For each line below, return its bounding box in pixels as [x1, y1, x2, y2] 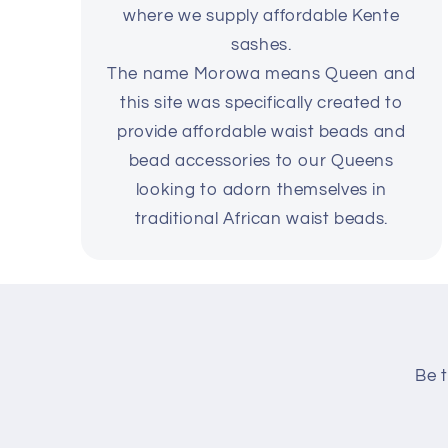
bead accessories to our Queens [128, 151, 394, 170]
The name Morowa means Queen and [107, 64, 416, 83]
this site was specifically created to [120, 93, 403, 112]
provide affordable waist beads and [117, 122, 406, 141]
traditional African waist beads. [134, 209, 388, 228]
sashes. [231, 35, 292, 54]
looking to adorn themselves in [135, 180, 387, 199]
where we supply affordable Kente [123, 6, 400, 25]
